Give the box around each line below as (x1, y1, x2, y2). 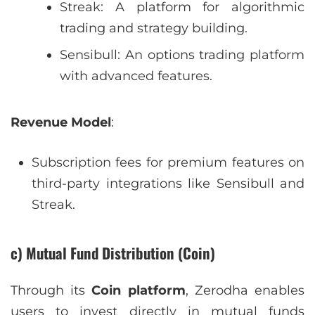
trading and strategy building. (60, 20, 247, 36)
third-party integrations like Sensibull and (32, 175, 304, 191)
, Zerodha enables (185, 282, 305, 298)
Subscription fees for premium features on (32, 154, 304, 170)
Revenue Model (11, 114, 111, 130)
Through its (11, 282, 92, 298)
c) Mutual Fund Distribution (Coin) (11, 241, 215, 264)
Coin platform (91, 282, 186, 298)
